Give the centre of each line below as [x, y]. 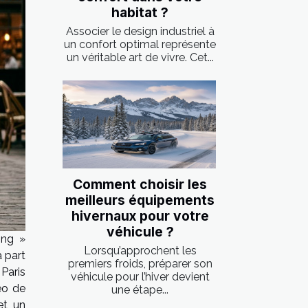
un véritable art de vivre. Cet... [140, 58]
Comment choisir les [140, 184]
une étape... [140, 289]
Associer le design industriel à [140, 32]
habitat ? [140, 13]
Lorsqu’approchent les [140, 250]
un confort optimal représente [140, 45]
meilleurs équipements [140, 200]
